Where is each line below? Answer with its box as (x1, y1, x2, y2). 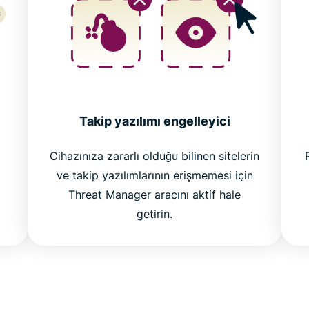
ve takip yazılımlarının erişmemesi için (56, 168, 253, 183)
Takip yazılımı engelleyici (79, 114, 230, 129)
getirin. (137, 207, 172, 221)
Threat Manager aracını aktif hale (68, 188, 241, 202)
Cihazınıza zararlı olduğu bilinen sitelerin (50, 149, 259, 163)
